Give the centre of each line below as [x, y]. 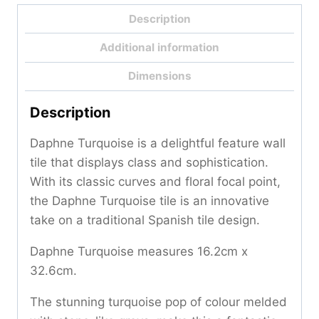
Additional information [159, 47]
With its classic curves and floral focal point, [155, 181]
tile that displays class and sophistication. [149, 162]
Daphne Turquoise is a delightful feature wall [158, 143]
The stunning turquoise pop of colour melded [158, 302]
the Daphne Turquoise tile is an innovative [150, 200]
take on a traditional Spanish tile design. [145, 220]
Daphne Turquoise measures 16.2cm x [139, 251]
